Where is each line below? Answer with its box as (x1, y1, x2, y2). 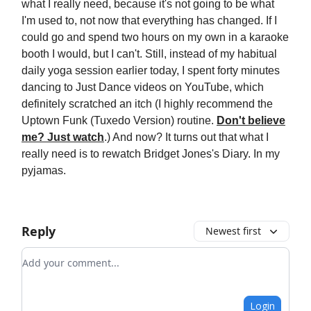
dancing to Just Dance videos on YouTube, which (22, 81, 264, 93)
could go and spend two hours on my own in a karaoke (22, 31, 289, 43)
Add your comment (22, 248, 123, 263)
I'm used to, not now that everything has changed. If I (22, 15, 277, 26)
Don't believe (217, 115, 285, 126)
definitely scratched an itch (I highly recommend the (22, 98, 273, 110)
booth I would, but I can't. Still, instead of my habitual (22, 48, 277, 60)
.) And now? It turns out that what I (104, 131, 269, 143)
